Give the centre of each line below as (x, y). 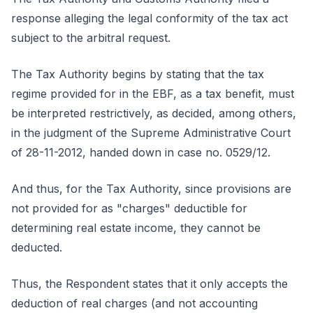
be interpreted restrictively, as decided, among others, (154, 113)
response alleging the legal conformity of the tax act (150, 18)
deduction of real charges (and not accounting (134, 303)
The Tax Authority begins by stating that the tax (138, 74)
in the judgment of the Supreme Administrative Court (151, 133)
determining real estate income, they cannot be (136, 228)
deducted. (37, 247)
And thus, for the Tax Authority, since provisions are (151, 189)
